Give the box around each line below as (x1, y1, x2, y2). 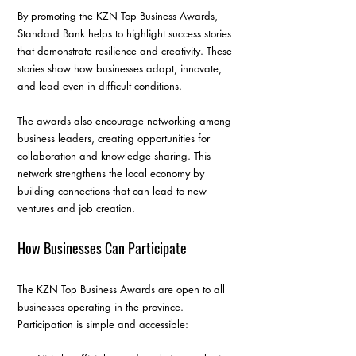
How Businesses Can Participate (17, 238, 187, 259)
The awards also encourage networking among (17, 114, 234, 129)
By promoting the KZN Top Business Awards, (17, 9, 221, 24)
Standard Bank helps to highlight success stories (17, 26, 234, 41)
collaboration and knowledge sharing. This (17, 149, 214, 164)
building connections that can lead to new (17, 184, 210, 199)
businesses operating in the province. (17, 300, 187, 315)
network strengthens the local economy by (17, 166, 207, 181)
